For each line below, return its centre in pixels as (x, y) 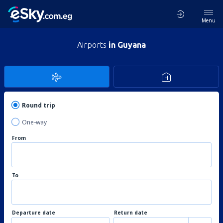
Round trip (39, 105)
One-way (34, 122)
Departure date (34, 213)
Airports (93, 45)
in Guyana (127, 45)
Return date (131, 213)
